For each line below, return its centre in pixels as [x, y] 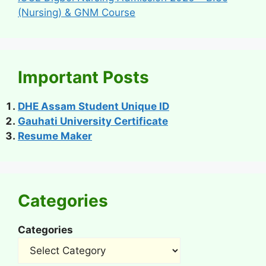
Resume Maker [55, 136]
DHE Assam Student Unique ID [94, 106]
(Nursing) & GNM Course [77, 12]
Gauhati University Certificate [93, 121]
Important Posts [83, 77]
